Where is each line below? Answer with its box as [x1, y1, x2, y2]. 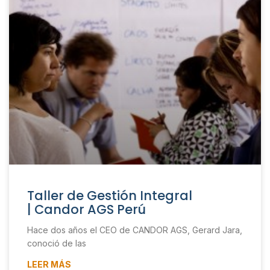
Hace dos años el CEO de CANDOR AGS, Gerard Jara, [27, 225, 242, 236]
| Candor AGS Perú [27, 201, 146, 219]
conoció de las [27, 238, 86, 249]
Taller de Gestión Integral [27, 187, 192, 205]
